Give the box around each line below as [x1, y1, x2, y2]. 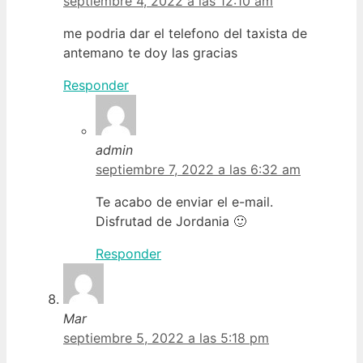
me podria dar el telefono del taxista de [63, 24, 307, 41]
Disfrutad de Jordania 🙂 [96, 212, 246, 229]
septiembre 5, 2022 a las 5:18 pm [63, 329, 269, 346]
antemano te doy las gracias [63, 44, 237, 61]
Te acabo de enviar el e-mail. [96, 193, 273, 210]
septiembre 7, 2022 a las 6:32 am [96, 160, 301, 177]
